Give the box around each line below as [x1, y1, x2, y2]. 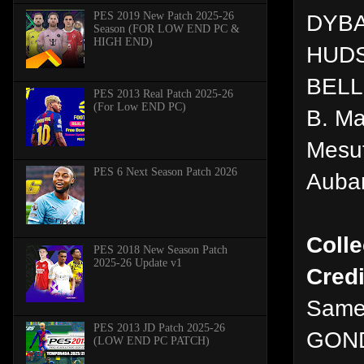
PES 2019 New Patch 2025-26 [93, 9, 234, 22]
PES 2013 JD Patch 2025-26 [93, 321, 225, 334]
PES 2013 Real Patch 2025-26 [93, 87, 233, 100]
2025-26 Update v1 [93, 256, 182, 269]
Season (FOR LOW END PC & [93, 22, 240, 35]
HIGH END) [93, 35, 153, 48]
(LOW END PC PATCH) [93, 334, 210, 347]
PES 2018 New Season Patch [93, 243, 227, 256]
